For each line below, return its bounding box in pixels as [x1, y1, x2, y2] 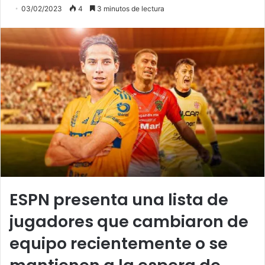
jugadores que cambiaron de [9, 210, 248, 232]
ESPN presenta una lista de [9, 188, 228, 211]
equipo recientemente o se [9, 232, 228, 254]
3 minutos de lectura [95, 4, 164, 14]
